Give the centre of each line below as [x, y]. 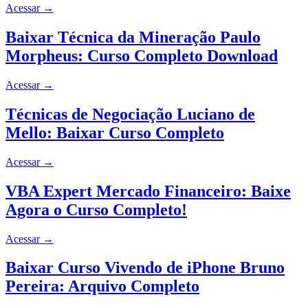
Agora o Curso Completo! [96, 209]
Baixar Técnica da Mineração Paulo [133, 37]
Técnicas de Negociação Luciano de [130, 114]
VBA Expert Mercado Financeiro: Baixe [148, 191]
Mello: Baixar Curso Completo [115, 132]
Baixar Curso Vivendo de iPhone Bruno [145, 268]
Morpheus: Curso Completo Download [142, 56]
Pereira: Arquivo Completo [102, 286]
